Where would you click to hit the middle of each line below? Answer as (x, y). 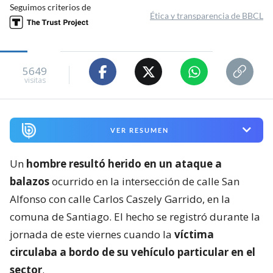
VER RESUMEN (139, 130)
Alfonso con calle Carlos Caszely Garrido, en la (120, 199)
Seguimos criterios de (50, 7)
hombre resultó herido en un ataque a (124, 163)
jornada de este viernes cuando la (92, 234)
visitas (35, 80)
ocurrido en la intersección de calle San (144, 181)
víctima (194, 234)
